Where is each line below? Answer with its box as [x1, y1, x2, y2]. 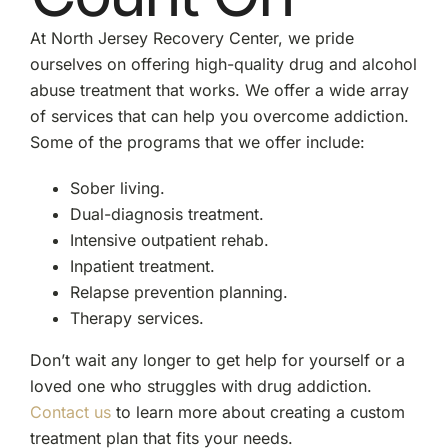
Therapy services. [69, 307, 204, 328]
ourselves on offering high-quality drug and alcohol [29, 53, 417, 74]
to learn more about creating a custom [110, 401, 405, 422]
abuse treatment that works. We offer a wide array [29, 79, 409, 100]
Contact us [29, 401, 111, 422]
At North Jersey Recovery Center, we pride [29, 27, 354, 48]
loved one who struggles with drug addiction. [29, 375, 372, 396]
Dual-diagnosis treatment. [69, 203, 264, 224]
